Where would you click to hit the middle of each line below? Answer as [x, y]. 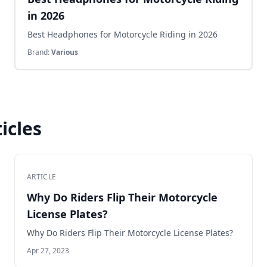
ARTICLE [42, 177]
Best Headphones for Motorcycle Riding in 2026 [122, 34]
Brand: [39, 52]
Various [65, 52]
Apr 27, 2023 [48, 251]
